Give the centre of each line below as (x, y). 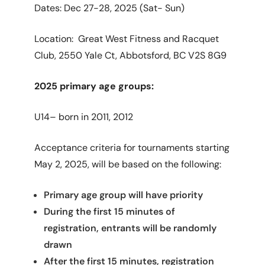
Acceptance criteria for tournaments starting (132, 148)
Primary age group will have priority (124, 195)
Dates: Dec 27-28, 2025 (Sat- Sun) (110, 8)
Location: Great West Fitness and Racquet (127, 39)
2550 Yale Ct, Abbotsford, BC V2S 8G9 (143, 55)
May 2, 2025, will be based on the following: (128, 164)
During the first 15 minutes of (110, 211)
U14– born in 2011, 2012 (84, 117)
